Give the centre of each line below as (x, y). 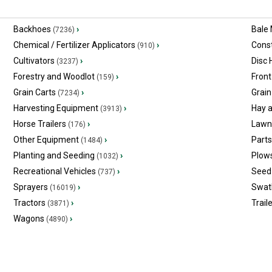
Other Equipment (46, 140)
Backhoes (32, 29)
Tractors (29, 203)
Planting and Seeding (54, 155)
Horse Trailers (39, 124)
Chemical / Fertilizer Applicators (74, 45)
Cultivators (34, 61)
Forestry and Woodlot (54, 76)
